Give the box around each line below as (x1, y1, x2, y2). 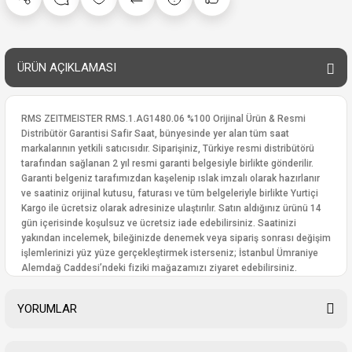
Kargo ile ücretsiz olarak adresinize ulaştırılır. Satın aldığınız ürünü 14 (21, 203, 321, 214)
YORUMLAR (17, 302, 77, 316)
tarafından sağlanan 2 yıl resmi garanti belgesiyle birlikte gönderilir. (21, 158, 313, 169)
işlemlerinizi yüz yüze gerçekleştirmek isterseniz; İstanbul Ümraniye (21, 247, 318, 258)
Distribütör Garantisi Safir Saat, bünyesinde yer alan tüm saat (21, 128, 289, 139)
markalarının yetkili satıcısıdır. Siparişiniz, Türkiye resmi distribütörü (21, 143, 314, 154)
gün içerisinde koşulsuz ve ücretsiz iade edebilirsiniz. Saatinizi (21, 218, 296, 229)
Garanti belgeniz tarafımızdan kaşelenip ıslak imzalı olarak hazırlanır (21, 173, 320, 184)
